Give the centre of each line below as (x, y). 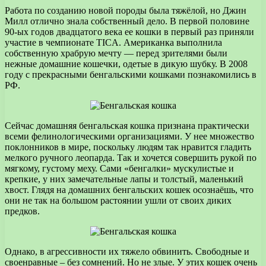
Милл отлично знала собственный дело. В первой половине (127, 21)
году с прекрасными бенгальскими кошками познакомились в (131, 74)
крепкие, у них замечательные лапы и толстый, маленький (124, 179)
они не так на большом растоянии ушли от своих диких (118, 200)
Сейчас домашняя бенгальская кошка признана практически (127, 125)
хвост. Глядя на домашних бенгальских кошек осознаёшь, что (129, 189)
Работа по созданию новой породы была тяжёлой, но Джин (126, 10)
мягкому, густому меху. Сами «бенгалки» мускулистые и (119, 168)
